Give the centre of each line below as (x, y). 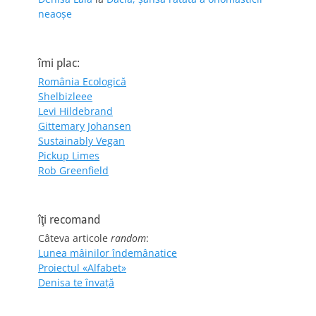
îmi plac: (59, 63)
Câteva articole (74, 238)
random (128, 238)
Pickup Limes (69, 156)
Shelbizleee (65, 96)
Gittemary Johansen (85, 126)
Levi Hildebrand (75, 111)
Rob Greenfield (73, 170)
